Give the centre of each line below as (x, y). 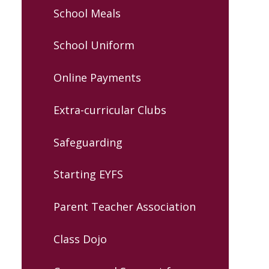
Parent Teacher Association (124, 207)
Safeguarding (88, 142)
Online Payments (97, 78)
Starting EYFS (88, 174)
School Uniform (94, 45)
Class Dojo (80, 239)
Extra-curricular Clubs (110, 110)
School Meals (87, 13)
